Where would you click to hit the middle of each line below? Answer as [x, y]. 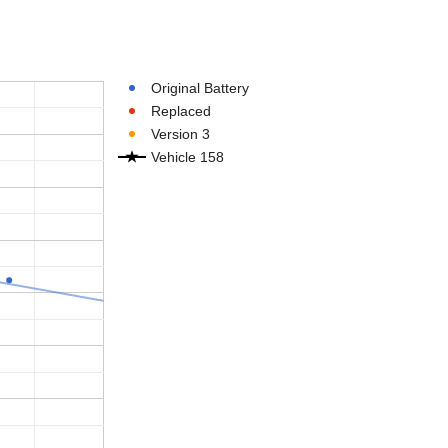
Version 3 [180, 134]
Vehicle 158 [187, 157]
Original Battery [200, 88]
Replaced [181, 111]
